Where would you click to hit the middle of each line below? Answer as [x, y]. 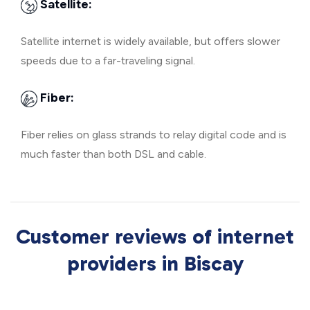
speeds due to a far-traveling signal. [108, 61]
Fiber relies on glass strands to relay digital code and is [154, 135]
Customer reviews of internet [155, 237]
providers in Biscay [155, 264]
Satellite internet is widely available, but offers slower [151, 41]
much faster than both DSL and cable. [113, 154]
